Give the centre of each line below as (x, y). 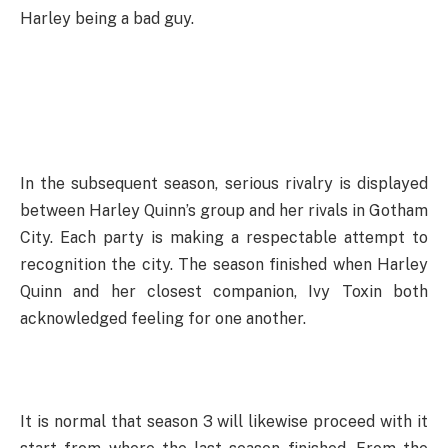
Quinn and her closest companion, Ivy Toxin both (224, 291)
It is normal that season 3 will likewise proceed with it (224, 421)
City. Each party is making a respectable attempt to (224, 237)
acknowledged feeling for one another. (163, 318)
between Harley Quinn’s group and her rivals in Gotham (224, 210)
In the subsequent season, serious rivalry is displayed (224, 183)
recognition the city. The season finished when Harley (224, 264)
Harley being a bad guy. (107, 18)
